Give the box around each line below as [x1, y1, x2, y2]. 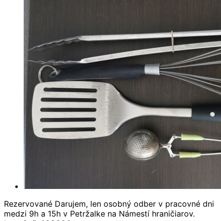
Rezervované [4, 198, 52, 209]
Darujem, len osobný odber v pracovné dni [55, 198, 214, 209]
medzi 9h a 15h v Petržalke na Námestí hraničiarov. [4, 208, 195, 219]
